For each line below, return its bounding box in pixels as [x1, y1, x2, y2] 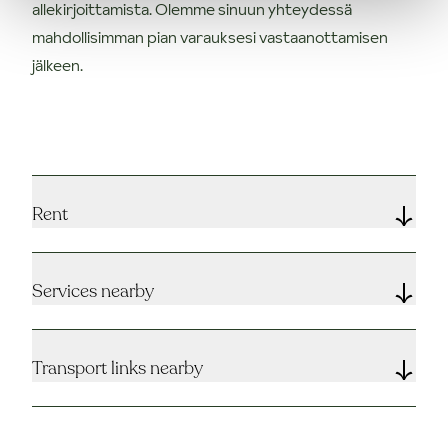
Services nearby [32, 278, 154, 303]
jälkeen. [32, 53, 83, 76]
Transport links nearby [32, 355, 203, 380]
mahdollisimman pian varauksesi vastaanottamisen [32, 25, 388, 48]
